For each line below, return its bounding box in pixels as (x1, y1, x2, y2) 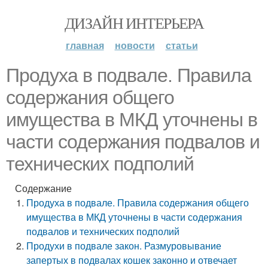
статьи (165, 38, 198, 52)
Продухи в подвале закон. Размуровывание (26, 239, 222, 252)
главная (65, 38, 104, 52)
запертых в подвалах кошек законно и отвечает (26, 253, 237, 267)
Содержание (15, 181, 72, 195)
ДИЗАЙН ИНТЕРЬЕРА (64, 13, 204, 33)
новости (114, 38, 155, 52)
